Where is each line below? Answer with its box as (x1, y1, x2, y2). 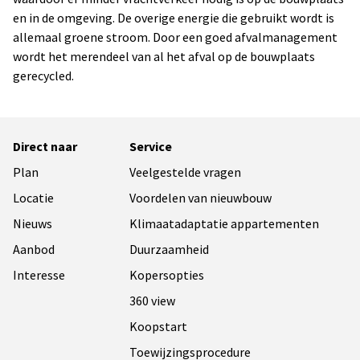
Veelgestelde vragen (129, 164, 242, 180)
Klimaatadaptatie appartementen (129, 215, 320, 231)
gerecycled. (13, 67, 74, 84)
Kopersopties (129, 267, 205, 283)
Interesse (13, 267, 65, 283)
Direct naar (13, 138, 77, 154)
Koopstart (129, 318, 188, 334)
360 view (129, 292, 176, 309)
